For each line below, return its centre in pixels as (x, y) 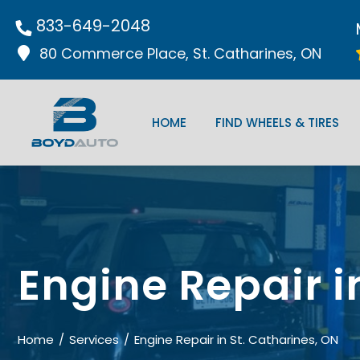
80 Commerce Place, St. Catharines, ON (181, 53)
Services (94, 340)
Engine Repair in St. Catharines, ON (236, 340)
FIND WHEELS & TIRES (277, 123)
